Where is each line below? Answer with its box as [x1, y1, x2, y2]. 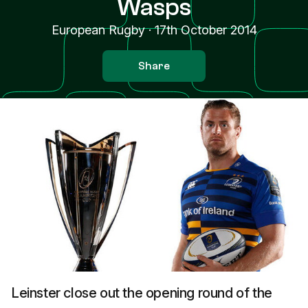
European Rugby [51, 23, 145, 37]
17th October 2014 [154, 23, 257, 37]
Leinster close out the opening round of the [11, 285, 272, 301]
